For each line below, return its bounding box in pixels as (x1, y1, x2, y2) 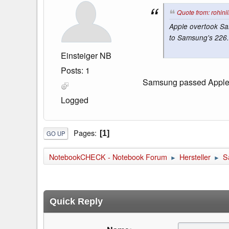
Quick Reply (50, 196, 103, 207)
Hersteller (179, 151, 211, 163)
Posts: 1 (61, 64, 90, 76)
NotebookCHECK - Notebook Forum (49, 151, 167, 163)
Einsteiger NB (61, 49, 111, 61)
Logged (61, 94, 88, 106)
